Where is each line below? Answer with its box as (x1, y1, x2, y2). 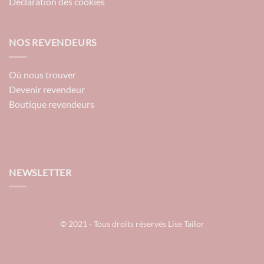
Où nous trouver (9, 69, 76, 80)
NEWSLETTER (9, 166, 72, 178)
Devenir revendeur (9, 84, 85, 95)
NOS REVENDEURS (9, 37, 97, 48)
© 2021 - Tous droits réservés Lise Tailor (60, 219, 204, 229)
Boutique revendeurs (9, 98, 94, 110)
